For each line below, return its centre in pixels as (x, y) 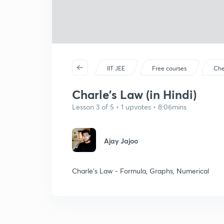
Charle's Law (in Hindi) (134, 94)
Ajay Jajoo (121, 141)
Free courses (169, 68)
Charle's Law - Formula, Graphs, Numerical (140, 171)
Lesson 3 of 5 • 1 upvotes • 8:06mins (129, 107)
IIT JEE (116, 68)
